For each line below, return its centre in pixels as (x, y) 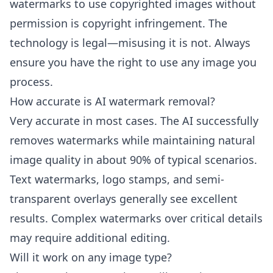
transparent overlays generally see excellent (124, 199)
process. (31, 82)
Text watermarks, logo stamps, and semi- (117, 179)
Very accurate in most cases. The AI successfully (134, 121)
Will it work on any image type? (91, 257)
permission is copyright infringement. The (119, 23)
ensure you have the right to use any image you (133, 62)
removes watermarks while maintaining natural (133, 140)
